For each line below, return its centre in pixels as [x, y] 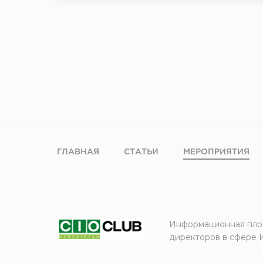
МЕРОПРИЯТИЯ [216, 152]
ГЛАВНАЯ [78, 152]
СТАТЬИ [141, 152]
